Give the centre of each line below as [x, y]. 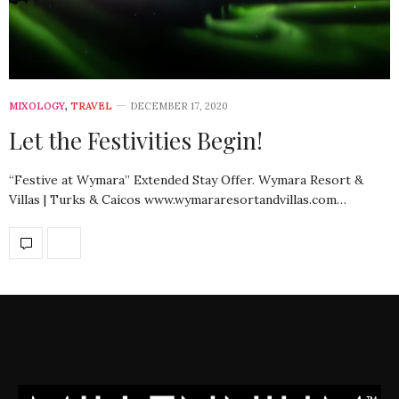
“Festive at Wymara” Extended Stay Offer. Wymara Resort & [186, 179]
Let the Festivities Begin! [136, 140]
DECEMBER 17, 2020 [179, 106]
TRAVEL [91, 106]
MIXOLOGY [37, 106]
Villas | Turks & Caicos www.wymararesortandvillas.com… [178, 199]
